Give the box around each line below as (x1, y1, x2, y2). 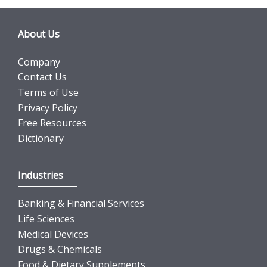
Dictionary (18, 131, 64, 145)
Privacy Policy (18, 101, 77, 114)
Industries (18, 169, 63, 182)
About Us (18, 27, 60, 41)
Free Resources (18, 116, 86, 130)
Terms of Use (18, 86, 79, 100)
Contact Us (18, 70, 67, 84)
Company (18, 55, 60, 69)
